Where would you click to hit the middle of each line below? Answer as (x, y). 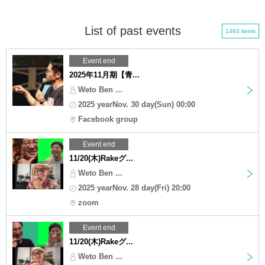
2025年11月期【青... (104, 75)
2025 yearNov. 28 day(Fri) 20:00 (134, 188)
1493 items (240, 31)
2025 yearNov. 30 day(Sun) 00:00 (137, 104)
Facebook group (108, 119)
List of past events (132, 30)
